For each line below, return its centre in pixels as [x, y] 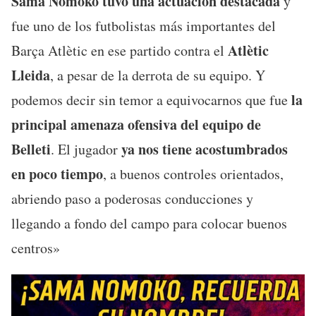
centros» [36, 248]
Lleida [31, 75]
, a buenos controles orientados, [193, 174]
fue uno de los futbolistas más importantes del [144, 25]
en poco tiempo [57, 174]
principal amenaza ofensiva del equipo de [136, 124]
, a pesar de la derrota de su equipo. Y [158, 75]
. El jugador [86, 149]
